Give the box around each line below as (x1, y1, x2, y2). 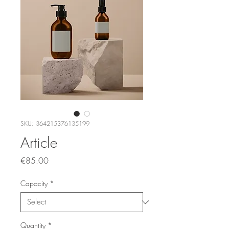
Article (20, 133, 57, 152)
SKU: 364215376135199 (20, 119, 89, 128)
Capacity (20, 178, 48, 188)
